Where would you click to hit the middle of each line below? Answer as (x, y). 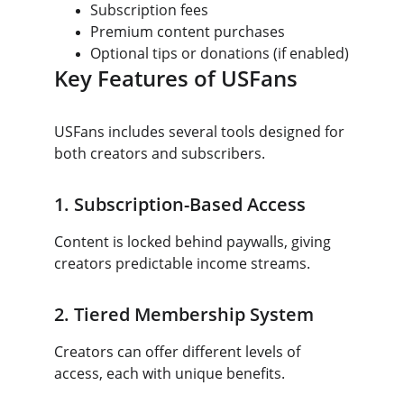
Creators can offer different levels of (179, 352)
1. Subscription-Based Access (180, 204)
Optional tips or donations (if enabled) (220, 53)
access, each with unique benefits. (170, 373)
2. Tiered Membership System (184, 314)
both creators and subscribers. (160, 153)
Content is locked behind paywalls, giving (194, 242)
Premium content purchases (188, 32)
